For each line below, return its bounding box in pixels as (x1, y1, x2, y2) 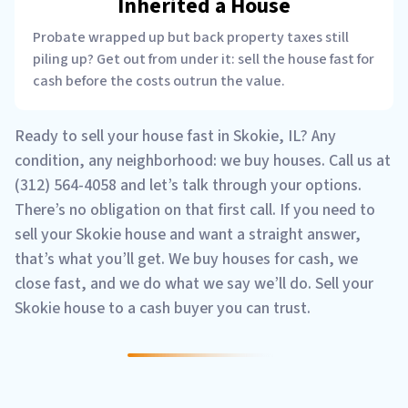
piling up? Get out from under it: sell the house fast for (33, 48, 374, 69)
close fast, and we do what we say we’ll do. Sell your (15, 271, 373, 295)
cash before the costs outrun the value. (33, 70, 285, 91)
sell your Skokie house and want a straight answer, (15, 222, 361, 246)
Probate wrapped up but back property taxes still (33, 26, 349, 47)
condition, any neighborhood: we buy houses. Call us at (15, 148, 391, 172)
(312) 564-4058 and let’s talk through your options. (15, 173, 362, 197)
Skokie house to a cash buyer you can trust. (15, 296, 311, 320)
